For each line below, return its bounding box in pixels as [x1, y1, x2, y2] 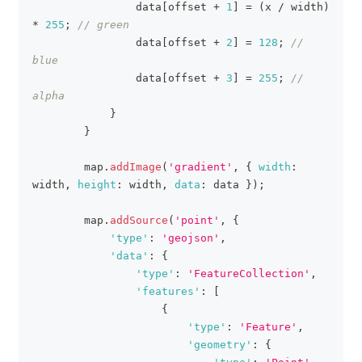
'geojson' [162, 232, 220, 244]
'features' [136, 285, 200, 297]
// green [78, 19, 129, 31]
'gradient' [168, 161, 233, 173]
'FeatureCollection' [187, 267, 310, 280]
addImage [110, 161, 162, 173]
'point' [175, 214, 220, 226]
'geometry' [187, 339, 252, 351]
